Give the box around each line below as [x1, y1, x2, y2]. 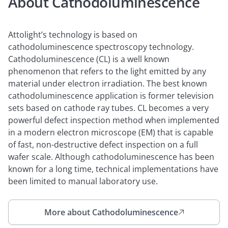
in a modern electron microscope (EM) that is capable [8, 127, 213, 138]
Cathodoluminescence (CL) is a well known [8, 53, 169, 65]
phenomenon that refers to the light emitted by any [8, 66, 206, 77]
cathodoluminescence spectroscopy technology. [8, 41, 194, 52]
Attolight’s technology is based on [8, 29, 137, 40]
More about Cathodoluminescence [44, 207, 178, 218]
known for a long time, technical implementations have [8, 163, 218, 175]
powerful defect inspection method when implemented [8, 115, 219, 126]
